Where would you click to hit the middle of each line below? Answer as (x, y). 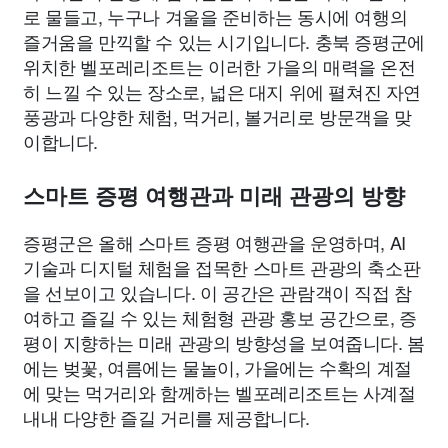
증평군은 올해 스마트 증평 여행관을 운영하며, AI (214, 242)
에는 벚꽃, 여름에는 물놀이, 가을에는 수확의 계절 (217, 367)
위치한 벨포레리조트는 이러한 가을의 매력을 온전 (219, 66)
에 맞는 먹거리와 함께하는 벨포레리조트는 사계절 (219, 392)
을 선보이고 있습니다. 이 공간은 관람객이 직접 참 (217, 292)
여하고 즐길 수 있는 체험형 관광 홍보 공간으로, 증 (220, 317)
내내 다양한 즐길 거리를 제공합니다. (167, 417)
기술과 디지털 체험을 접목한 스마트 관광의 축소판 (222, 267)
